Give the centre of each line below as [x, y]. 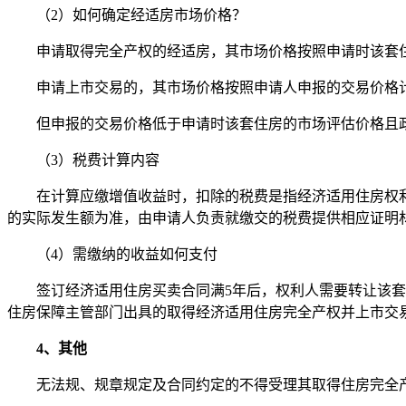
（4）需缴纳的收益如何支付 [127, 254]
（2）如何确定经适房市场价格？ [141, 14]
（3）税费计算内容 [98, 159]
